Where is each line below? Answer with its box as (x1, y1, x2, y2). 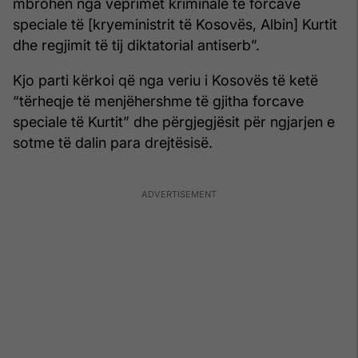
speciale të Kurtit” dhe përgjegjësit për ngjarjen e (13, 113, 335, 131)
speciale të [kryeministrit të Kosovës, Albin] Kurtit (13, 16, 337, 34)
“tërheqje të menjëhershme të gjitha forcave (13, 93, 304, 110)
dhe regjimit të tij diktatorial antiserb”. (13, 37, 260, 54)
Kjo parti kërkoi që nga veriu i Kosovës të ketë (13, 72, 318, 89)
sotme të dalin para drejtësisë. (13, 134, 213, 152)
